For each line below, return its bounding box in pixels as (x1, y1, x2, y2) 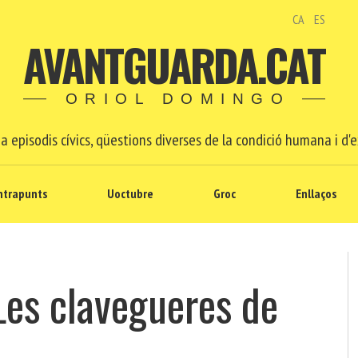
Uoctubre (107, 185, 153, 201)
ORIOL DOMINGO (65, 90, 291, 108)
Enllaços (296, 185, 336, 201)
